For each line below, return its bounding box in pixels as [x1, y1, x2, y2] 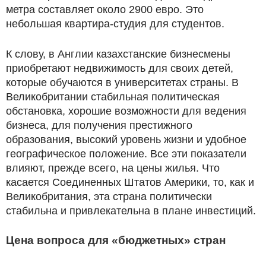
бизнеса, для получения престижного [6, 119, 192, 131]
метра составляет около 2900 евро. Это [6, 3, 204, 15]
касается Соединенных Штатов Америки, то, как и [6, 176, 254, 188]
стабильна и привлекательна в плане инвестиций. [6, 204, 256, 217]
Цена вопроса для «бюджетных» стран [6, 233, 226, 246]
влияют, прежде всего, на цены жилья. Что [6, 161, 220, 174]
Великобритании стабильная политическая [6, 90, 220, 103]
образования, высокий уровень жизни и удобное [6, 133, 246, 145]
